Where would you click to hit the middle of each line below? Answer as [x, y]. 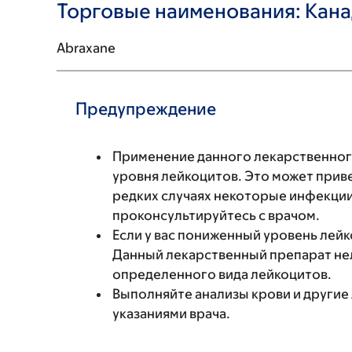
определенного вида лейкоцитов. [222, 274]
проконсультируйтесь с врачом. [216, 215]
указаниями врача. [171, 313]
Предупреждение [146, 109]
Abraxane [86, 48]
